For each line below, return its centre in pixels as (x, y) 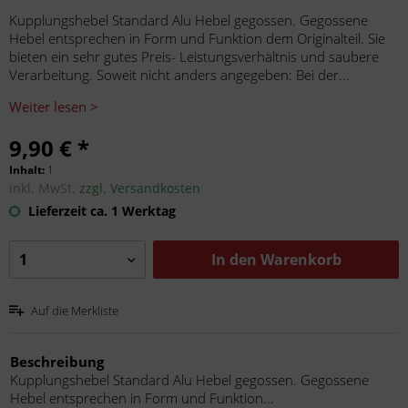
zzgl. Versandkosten (140, 188)
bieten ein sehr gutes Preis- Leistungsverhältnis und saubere (194, 56)
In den (234, 260)
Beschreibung (57, 362)
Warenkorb (301, 260)
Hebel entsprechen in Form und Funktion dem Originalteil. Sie (197, 38)
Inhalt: (28, 170)
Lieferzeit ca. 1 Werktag (100, 211)
